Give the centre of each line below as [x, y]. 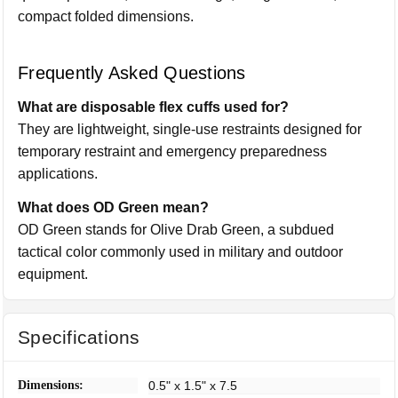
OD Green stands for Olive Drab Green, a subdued [176, 229]
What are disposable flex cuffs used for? [154, 107]
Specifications [79, 337]
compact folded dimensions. [106, 16]
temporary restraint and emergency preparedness [173, 151]
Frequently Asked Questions [132, 72]
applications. [58, 173]
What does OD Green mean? [114, 207]
